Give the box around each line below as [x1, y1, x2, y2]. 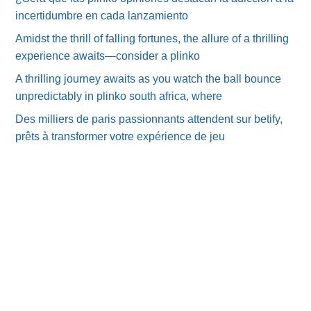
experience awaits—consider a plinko [15, 50, 201, 62]
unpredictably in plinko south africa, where [15, 90, 223, 102]
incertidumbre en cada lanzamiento [15, 10, 189, 22]
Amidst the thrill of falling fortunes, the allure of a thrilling [15, 33, 289, 44]
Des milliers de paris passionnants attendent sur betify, [15, 113, 283, 125]
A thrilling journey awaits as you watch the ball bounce [15, 73, 282, 85]
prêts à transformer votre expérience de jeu [15, 131, 226, 142]
